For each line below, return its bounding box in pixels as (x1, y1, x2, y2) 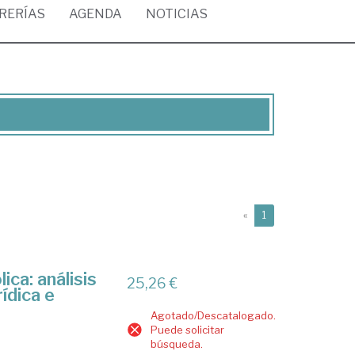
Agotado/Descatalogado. (151, 309, 277, 322)
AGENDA (69, 6, 122, 21)
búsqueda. (151, 338, 204, 350)
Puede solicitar (151, 323, 225, 336)
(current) (265, 208, 306, 220)
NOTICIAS (146, 6, 208, 21)
